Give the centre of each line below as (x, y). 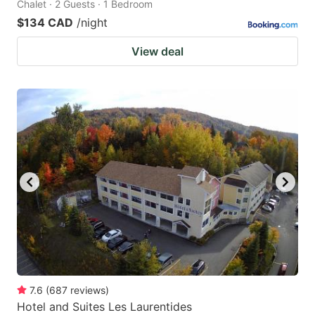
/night (92, 22)
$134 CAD (45, 22)
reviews (88, 290)
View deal (157, 51)
